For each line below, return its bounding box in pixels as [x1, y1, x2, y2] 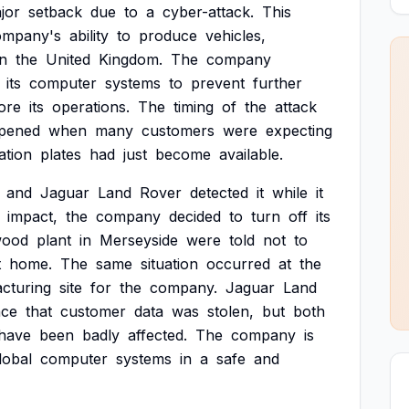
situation [141, 255, 198, 273]
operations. [52, 98, 130, 116]
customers [142, 121, 215, 140]
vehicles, [205, 26, 266, 45]
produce [139, 26, 197, 45]
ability [69, 26, 109, 45]
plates [40, 145, 81, 163]
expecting [266, 121, 332, 140]
